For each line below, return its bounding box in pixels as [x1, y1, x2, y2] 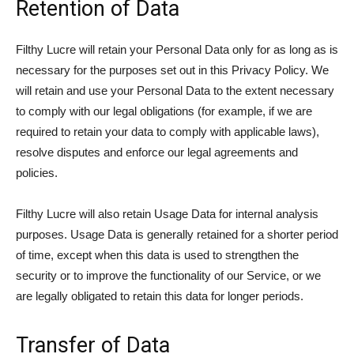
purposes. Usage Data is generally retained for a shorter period [16, 228, 338, 241]
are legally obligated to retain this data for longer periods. [16, 289, 303, 303]
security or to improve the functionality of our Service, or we [16, 269, 321, 282]
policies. [16, 166, 58, 179]
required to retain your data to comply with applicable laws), [16, 125, 319, 138]
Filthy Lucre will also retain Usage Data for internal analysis [16, 207, 318, 220]
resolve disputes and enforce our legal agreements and [16, 145, 298, 159]
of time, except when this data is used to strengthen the [16, 248, 299, 262]
